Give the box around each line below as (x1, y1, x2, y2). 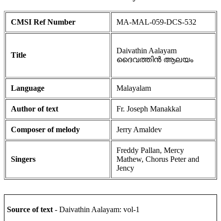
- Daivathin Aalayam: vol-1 (55, 205, 140, 214)
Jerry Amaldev (116, 125, 162, 134)
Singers (11, 155, 36, 164)
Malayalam (116, 84, 151, 93)
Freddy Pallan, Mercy (116, 146, 184, 155)
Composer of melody (11, 125, 80, 134)
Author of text (11, 105, 58, 113)
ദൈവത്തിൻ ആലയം (116, 55, 193, 64)
